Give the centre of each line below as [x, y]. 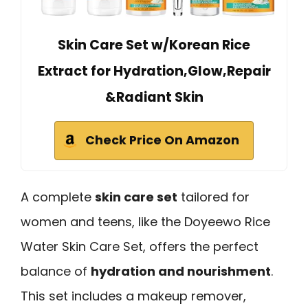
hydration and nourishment [181, 271]
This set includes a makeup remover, [133, 296]
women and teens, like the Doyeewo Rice [145, 221]
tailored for [213, 197]
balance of [56, 271]
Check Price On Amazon [162, 140]
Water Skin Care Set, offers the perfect [140, 246]
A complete [58, 197]
